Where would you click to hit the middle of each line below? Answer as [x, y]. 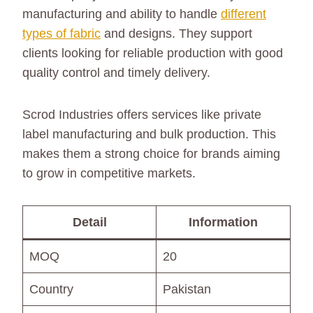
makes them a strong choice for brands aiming [151, 153]
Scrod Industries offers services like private [142, 114]
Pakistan [187, 289]
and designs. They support [176, 33]
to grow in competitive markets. [109, 173]
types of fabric [61, 33]
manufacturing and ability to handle [122, 14]
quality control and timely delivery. [116, 72]
